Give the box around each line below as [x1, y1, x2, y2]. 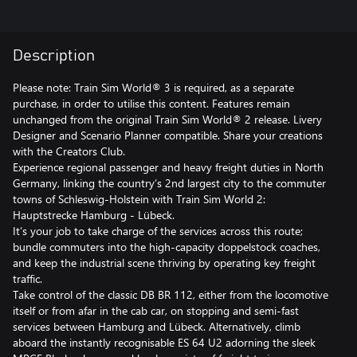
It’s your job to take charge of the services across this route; [13, 222, 303, 238]
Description [13, 47, 95, 64]
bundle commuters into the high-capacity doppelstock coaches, [13, 238, 320, 254]
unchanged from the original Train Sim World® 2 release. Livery [13, 111, 322, 127]
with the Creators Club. [13, 143, 125, 159]
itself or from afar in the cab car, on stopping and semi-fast [13, 302, 299, 318]
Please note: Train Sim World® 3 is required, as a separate [13, 79, 294, 95]
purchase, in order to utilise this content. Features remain [13, 95, 290, 111]
